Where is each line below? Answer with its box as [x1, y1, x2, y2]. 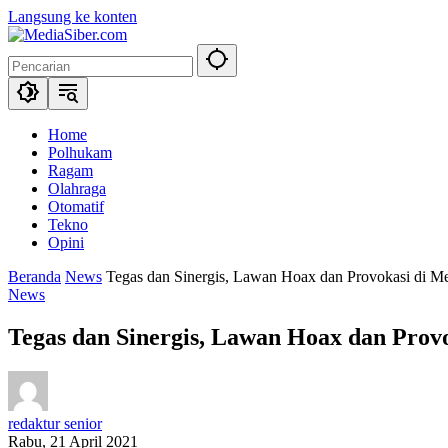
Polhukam [48, 144, 112, 161]
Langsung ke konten [8, 8, 137, 25]
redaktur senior [8, 414, 102, 432]
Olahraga [48, 180, 106, 197]
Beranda [8, 268, 61, 285]
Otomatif [48, 198, 104, 215]
